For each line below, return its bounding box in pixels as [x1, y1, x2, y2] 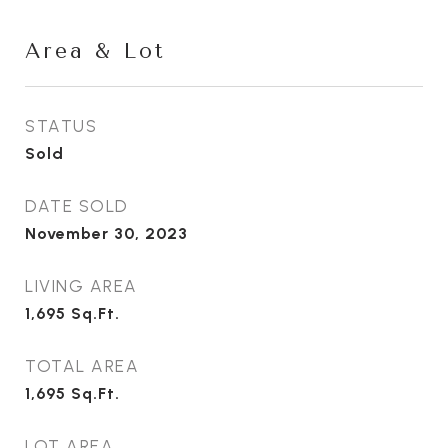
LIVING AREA [25, 275, 138, 296]
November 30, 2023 [25, 223, 188, 243]
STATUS [25, 115, 97, 136]
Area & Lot [25, 38, 166, 63]
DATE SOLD [25, 195, 129, 216]
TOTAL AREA [25, 355, 139, 376]
